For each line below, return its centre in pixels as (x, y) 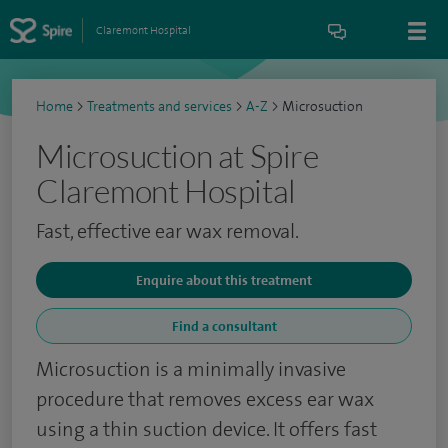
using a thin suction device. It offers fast (206, 429)
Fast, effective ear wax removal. (167, 231)
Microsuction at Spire (177, 155)
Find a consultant (224, 326)
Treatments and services (159, 106)
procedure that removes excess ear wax (205, 399)
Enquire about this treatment (224, 280)
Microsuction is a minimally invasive (191, 369)
